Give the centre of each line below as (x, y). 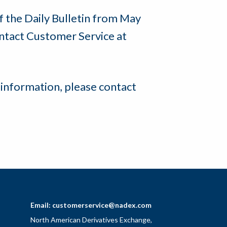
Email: (41, 205)
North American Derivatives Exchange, (91, 220)
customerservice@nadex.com (102, 205)
